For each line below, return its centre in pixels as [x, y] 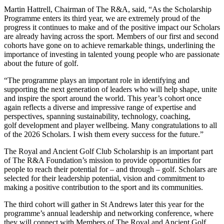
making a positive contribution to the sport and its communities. [104, 187]
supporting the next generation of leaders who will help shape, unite [110, 89]
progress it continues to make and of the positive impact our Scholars [112, 27]
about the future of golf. [42, 63]
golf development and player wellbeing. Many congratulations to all [110, 125]
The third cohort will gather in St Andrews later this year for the [104, 204]
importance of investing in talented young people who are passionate [112, 54]
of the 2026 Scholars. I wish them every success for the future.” [105, 134]
